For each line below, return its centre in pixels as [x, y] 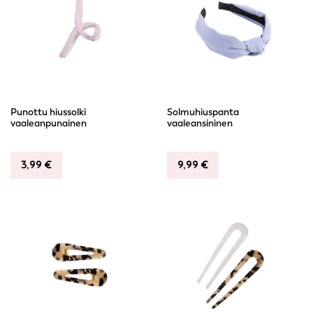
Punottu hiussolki [48, 112]
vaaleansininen [200, 123]
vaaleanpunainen [49, 123]
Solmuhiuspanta [203, 112]
